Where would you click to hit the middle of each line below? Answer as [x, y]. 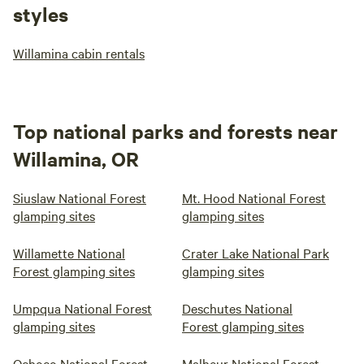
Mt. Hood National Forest [254, 197]
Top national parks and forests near [175, 131]
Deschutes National [237, 308]
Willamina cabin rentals [79, 53]
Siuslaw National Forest [80, 197]
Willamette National [69, 253]
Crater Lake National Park [256, 253]
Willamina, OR [76, 158]
